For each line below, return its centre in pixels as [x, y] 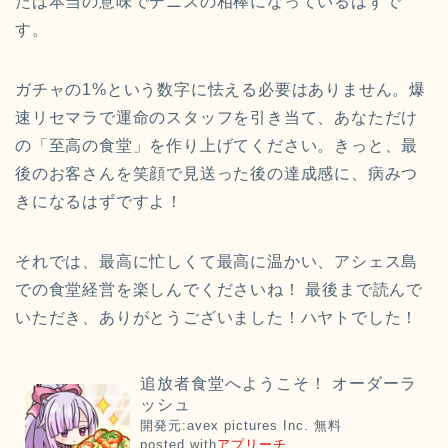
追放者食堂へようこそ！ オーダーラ [278, 384]
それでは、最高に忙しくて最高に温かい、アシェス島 [217, 262]
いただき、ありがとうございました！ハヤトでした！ [217, 318]
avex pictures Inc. [247, 426]
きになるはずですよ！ [99, 202]
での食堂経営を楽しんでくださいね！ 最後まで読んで [219, 290]
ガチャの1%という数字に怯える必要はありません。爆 [220, 90]
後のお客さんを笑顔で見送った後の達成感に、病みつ [217, 174]
